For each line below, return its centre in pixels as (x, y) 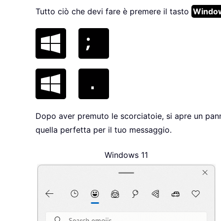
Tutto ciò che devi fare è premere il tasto (113, 12)
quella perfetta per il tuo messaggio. (104, 130)
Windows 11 (126, 155)
